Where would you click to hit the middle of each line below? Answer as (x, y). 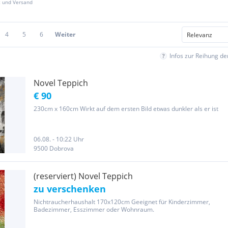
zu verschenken (70, 189)
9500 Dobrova (54, 148)
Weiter (65, 34)
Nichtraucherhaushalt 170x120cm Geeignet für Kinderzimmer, (122, 202)
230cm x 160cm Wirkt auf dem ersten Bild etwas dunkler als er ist (126, 109)
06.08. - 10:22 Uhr (59, 139)
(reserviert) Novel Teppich (83, 176)
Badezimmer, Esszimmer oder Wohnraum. (94, 209)
